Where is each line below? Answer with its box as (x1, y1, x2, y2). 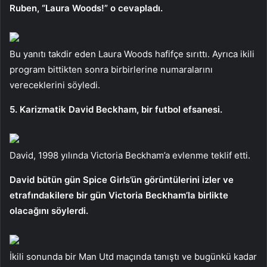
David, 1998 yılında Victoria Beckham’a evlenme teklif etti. (10, 149, 250, 161)
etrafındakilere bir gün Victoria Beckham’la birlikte (10, 189, 228, 201)
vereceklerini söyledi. (10, 79, 100, 91)
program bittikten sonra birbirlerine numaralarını (10, 63, 213, 75)
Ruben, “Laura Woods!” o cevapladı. (10, 2, 163, 14)
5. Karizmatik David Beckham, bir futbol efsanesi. (10, 103, 222, 115)
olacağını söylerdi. (10, 204, 88, 216)
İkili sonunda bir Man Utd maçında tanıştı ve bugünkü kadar (10, 250, 257, 262)
